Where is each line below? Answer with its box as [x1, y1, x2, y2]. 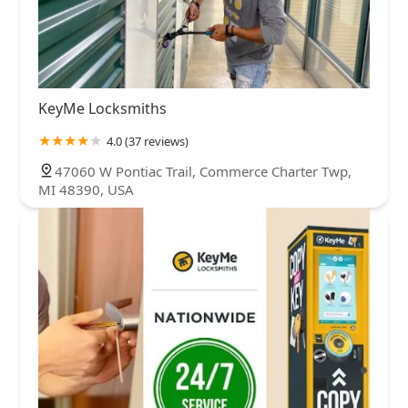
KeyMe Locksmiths [38, 97, 167, 118]
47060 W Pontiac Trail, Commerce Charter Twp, [55, 161, 352, 180]
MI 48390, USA [38, 179, 134, 199]
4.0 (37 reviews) [107, 132, 189, 149]
